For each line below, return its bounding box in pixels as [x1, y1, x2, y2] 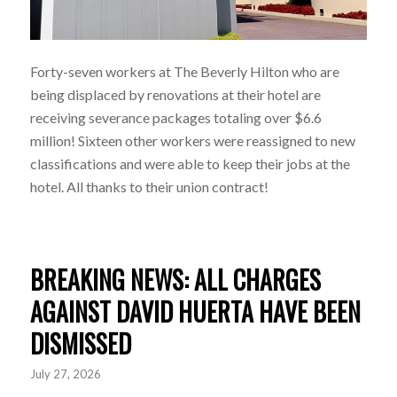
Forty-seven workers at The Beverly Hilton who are [29, 63, 339, 81]
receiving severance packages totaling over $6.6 [29, 109, 322, 127]
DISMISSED [29, 324, 131, 362]
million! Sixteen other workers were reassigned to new [29, 132, 355, 150]
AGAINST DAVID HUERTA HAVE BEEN [29, 292, 361, 330]
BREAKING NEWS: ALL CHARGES [29, 261, 321, 298]
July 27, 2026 [29, 366, 101, 381]
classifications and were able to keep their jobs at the [29, 155, 350, 173]
